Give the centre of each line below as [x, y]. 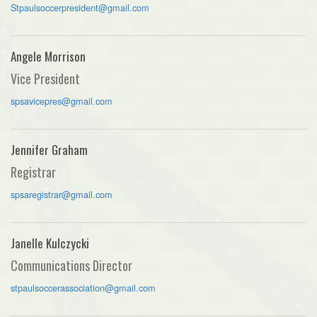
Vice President [45, 78]
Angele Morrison [48, 56]
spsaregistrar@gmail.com [62, 194]
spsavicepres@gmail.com [62, 100]
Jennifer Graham [49, 149]
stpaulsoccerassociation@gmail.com [83, 287]
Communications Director [71, 265]
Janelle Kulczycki [50, 243]
